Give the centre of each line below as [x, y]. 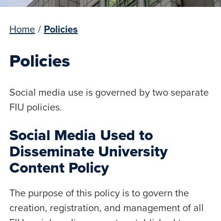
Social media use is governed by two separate [109, 92]
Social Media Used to [81, 135]
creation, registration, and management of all [106, 207]
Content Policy [59, 167]
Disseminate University [88, 151]
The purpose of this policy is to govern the [99, 193]
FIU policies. [36, 107]
